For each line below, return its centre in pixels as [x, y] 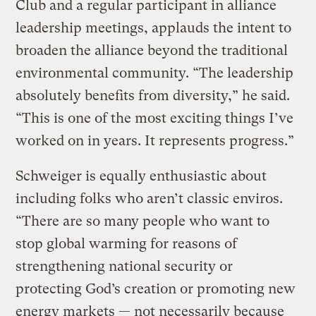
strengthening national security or [124, 266]
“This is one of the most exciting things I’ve [155, 118]
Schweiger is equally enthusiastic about [141, 176]
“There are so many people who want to [143, 221]
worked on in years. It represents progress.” [155, 140]
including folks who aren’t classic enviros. [150, 198]
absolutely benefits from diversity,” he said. [153, 95]
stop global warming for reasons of [127, 243]
